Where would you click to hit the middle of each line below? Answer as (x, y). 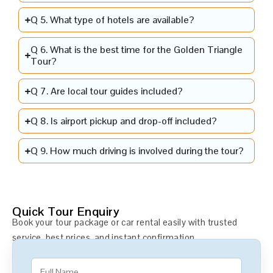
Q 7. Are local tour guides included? (106, 91)
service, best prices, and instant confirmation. (105, 238)
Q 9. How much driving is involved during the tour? (137, 151)
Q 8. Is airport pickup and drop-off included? (123, 121)
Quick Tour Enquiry (66, 212)
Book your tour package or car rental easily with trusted (125, 222)
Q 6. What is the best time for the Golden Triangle (136, 50)
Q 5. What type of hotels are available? (112, 20)
